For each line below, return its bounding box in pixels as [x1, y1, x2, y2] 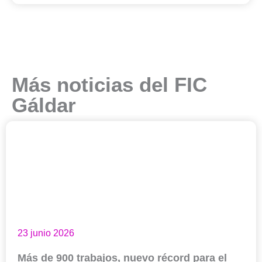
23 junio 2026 [18, 227, 74, 239]
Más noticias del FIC [12, 73, 207, 96]
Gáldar [12, 93, 76, 116]
